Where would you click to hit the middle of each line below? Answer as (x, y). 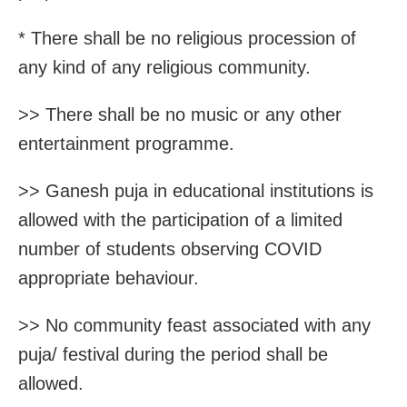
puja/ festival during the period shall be (173, 355)
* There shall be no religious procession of (187, 39)
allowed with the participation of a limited (180, 220)
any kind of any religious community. (164, 68)
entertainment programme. (126, 144)
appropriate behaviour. (109, 278)
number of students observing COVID (170, 249)
